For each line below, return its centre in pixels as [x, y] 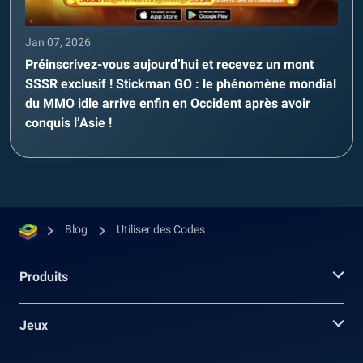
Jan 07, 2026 [58, 42]
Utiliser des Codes [161, 229]
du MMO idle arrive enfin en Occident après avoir [168, 103]
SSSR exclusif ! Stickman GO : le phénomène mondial [181, 84]
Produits [44, 277]
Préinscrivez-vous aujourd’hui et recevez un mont [169, 64]
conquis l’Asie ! [68, 123]
